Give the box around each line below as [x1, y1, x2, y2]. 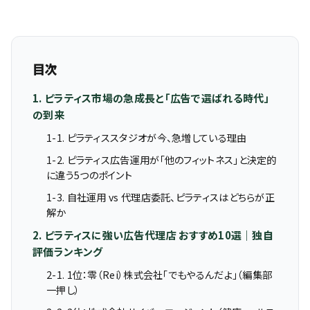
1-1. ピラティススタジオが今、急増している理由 [46, 130, 247, 145]
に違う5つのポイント [46, 167, 132, 182]
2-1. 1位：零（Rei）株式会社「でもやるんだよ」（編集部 [46, 267, 273, 282]
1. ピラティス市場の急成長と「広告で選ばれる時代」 [33, 91, 270, 105]
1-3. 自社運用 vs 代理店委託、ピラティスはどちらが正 [46, 190, 275, 204]
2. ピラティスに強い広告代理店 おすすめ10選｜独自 [33, 228, 274, 242]
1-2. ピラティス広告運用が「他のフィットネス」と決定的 [46, 152, 277, 167]
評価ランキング [33, 244, 103, 259]
